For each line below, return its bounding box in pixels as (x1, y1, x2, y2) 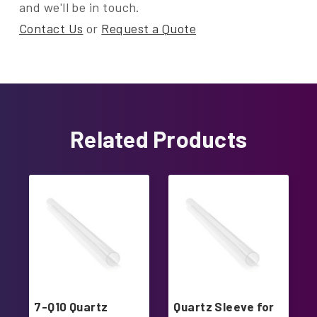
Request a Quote (101, 21, 197, 37)
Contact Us (19, 21, 83, 37)
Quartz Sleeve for (173, 299, 275, 314)
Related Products (70, 125, 247, 153)
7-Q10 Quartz (34, 299, 108, 314)
